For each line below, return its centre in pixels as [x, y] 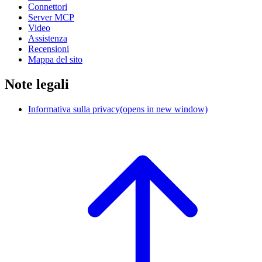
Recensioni [49, 49]
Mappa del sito [55, 59]
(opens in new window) [164, 109]
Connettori [48, 6]
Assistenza [48, 38]
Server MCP [51, 17]
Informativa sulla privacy [74, 109]
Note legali [37, 84]
